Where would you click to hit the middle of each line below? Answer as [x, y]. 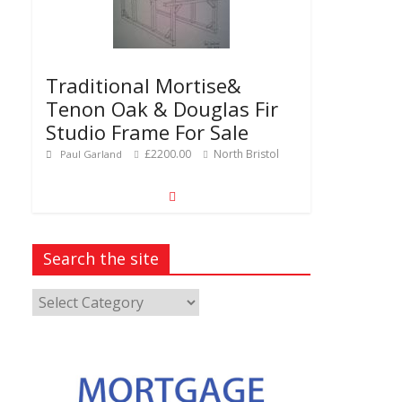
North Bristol [245, 154]
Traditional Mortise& [144, 86]
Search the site [101, 259]
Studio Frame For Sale [147, 132]
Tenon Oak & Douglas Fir [162, 109]
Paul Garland [92, 154]
